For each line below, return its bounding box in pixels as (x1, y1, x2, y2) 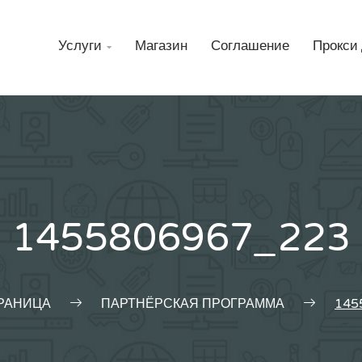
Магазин (135, 37, 187, 55)
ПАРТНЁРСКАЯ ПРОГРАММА (101, 296, 284, 312)
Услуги (58, 37, 102, 55)
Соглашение (211, 37, 289, 55)
